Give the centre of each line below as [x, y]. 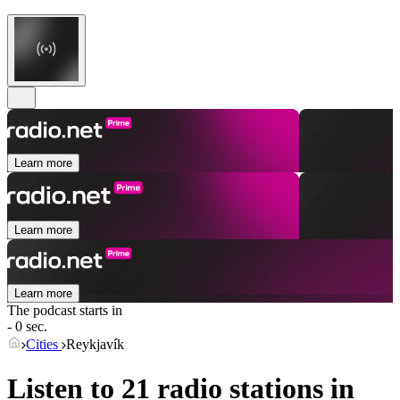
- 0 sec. [27, 327]
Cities [44, 345]
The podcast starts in [65, 311]
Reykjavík [95, 345]
